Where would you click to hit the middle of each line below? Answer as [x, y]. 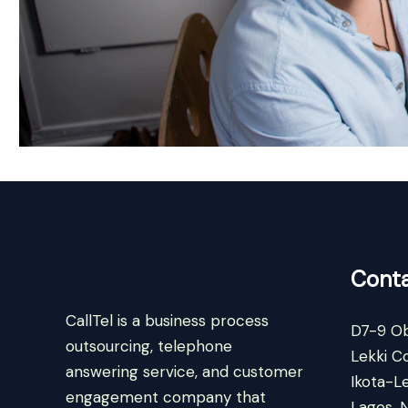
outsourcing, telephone [149, 347]
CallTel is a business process [167, 321]
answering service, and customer [184, 372]
